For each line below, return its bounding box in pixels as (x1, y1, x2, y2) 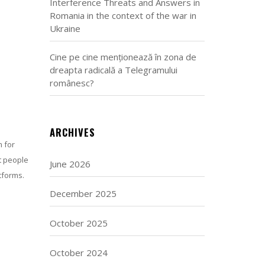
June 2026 (49, 158, 91, 170)
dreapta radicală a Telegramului (49, 64, 177, 76)
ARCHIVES (49, 125, 95, 140)
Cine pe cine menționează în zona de (49, 51, 196, 63)
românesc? (49, 77, 94, 89)
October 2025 (49, 217, 108, 229)
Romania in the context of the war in (49, 9, 196, 21)
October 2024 (49, 247, 108, 258)
